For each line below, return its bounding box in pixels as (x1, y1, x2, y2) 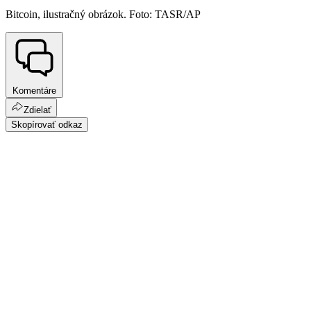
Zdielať (24, 104, 51, 115)
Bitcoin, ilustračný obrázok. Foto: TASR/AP (6, 8, 201, 21)
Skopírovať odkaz (11, 119, 83, 130)
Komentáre (12, 85, 56, 96)
